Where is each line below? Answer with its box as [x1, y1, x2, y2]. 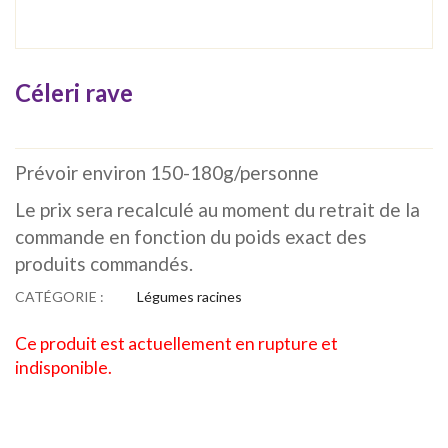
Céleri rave [15, 77, 133, 107]
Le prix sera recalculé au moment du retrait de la [15, 197, 420, 221]
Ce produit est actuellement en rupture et [15, 332, 338, 354]
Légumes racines [137, 287, 242, 305]
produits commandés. [15, 251, 193, 275]
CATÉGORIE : [15, 287, 107, 305]
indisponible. [15, 356, 112, 378]
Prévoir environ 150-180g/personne [15, 160, 319, 184]
